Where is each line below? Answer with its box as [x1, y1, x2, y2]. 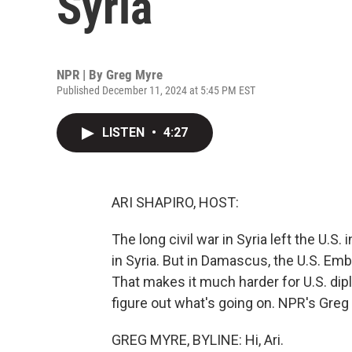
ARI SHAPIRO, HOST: [112, 194, 239, 211]
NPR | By [57, 67, 106, 82]
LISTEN [102, 125, 148, 140]
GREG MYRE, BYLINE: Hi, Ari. [112, 332, 284, 348]
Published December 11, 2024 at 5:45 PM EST [57, 84, 255, 97]
